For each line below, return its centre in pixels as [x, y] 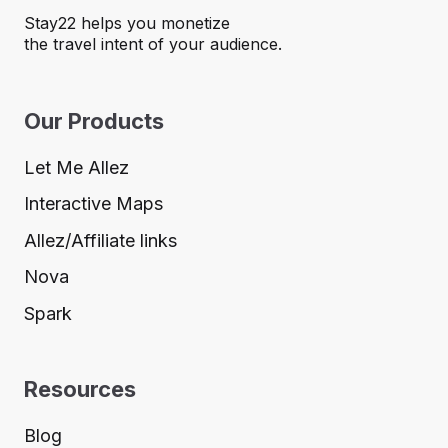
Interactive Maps [93, 204]
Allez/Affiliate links [100, 240]
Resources [80, 388]
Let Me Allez [76, 167]
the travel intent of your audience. [153, 43]
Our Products [94, 120]
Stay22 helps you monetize [127, 22]
